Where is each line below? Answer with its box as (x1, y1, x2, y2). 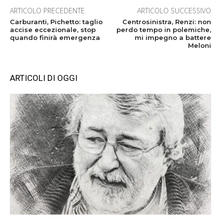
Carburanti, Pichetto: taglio (10, 17, 103, 26)
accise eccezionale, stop (10, 25, 96, 34)
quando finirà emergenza (10, 33, 100, 41)
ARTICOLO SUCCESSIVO (137, 5, 211, 15)
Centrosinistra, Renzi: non (122, 17, 211, 26)
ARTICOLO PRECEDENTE (10, 5, 85, 15)
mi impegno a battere (134, 33, 211, 41)
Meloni (187, 41, 211, 49)
